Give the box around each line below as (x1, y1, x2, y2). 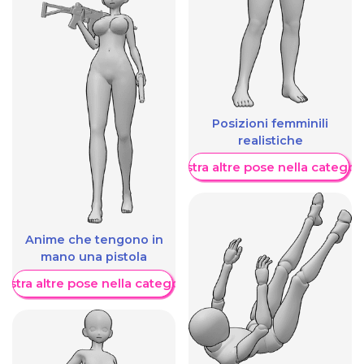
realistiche (237, 132, 303, 148)
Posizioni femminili (212, 115, 328, 131)
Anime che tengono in (24, 232, 163, 248)
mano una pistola (41, 249, 147, 265)
